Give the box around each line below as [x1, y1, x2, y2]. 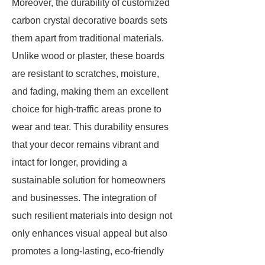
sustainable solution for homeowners [12, 175, 166, 185]
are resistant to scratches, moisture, [12, 69, 159, 79]
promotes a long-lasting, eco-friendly [12, 246, 164, 256]
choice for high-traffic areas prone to [12, 104, 161, 114]
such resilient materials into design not [12, 211, 172, 221]
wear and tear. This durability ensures [12, 122, 169, 132]
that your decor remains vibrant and [12, 140, 159, 150]
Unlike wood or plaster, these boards [12, 51, 164, 61]
